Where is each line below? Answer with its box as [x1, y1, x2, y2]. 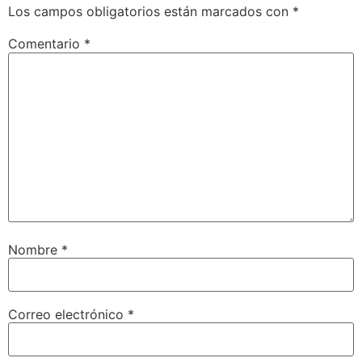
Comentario [8, 36, 84, 53]
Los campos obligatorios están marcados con [8, 3, 293, 20]
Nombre [8, 241, 61, 258]
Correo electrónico [8, 305, 128, 322]
